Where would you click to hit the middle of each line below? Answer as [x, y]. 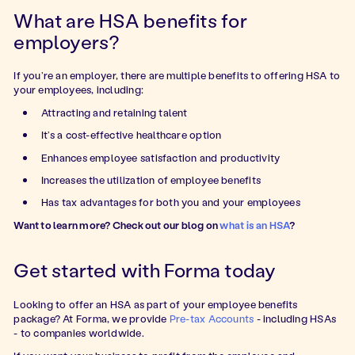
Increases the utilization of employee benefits [151, 180]
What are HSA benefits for [130, 20]
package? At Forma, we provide [92, 319]
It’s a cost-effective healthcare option [131, 135]
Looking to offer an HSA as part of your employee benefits [156, 304]
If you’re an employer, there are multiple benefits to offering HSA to [177, 75]
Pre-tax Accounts [212, 319]
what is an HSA [255, 224]
